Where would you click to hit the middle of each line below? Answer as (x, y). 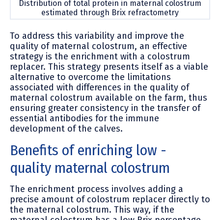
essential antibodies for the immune (84, 118)
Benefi (28, 150)
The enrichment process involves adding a (96, 189)
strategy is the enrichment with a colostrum (100, 56)
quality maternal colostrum (90, 168)
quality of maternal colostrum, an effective (98, 46)
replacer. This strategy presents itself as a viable (109, 67)
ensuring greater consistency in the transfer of (105, 108)
